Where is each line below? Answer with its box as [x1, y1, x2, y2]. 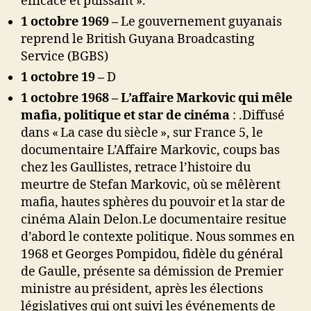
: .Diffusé [233, 108, 285, 124]
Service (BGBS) [21, 49, 108, 65]
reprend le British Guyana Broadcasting [21, 31, 255, 48]
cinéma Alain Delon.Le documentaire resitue [21, 212, 287, 228]
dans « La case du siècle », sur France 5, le [21, 125, 263, 142]
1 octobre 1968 [21, 90, 112, 107]
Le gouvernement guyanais [121, 14, 282, 31]
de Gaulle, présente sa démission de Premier [21, 264, 283, 280]
